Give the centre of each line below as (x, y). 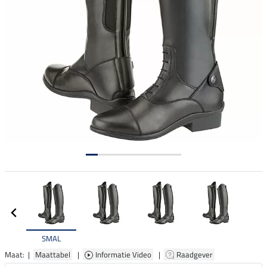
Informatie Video (124, 254)
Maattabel (53, 254)
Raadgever (195, 254)
